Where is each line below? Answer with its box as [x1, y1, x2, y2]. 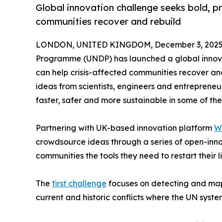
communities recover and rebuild [36, 16, 181, 27]
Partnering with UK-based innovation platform [36, 123, 214, 133]
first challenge [52, 178, 107, 189]
